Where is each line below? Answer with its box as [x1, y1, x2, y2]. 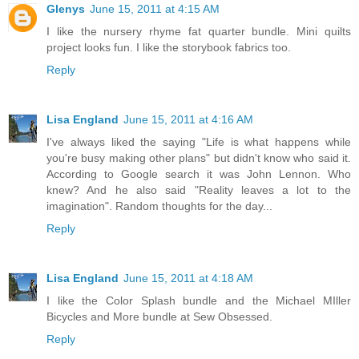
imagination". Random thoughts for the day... [46, 200, 272, 213]
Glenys [46, 2, 85, 16]
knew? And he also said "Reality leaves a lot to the [46, 184, 351, 197]
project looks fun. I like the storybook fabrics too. [46, 41, 291, 54]
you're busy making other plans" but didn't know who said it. [46, 151, 351, 165]
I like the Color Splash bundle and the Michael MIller [46, 294, 351, 308]
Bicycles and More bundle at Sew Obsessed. [46, 310, 272, 324]
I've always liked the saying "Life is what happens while [46, 135, 351, 149]
